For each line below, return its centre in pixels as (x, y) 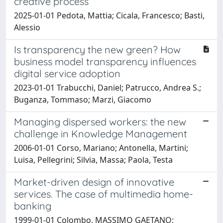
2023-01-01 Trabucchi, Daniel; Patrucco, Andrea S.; (108, 87)
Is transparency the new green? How (97, 49)
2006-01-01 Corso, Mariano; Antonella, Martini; (101, 148)
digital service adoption (67, 73)
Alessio (27, 27)
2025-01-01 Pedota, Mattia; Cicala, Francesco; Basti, (109, 15)
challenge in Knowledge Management (101, 133)
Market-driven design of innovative (94, 182)
